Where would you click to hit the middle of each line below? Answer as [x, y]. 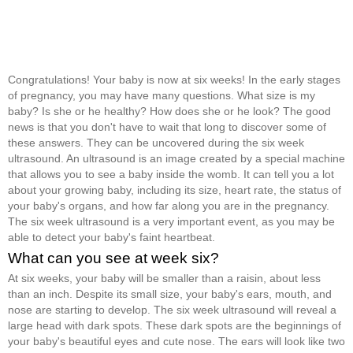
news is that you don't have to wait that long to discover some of [167, 126]
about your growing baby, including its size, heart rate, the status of [175, 190]
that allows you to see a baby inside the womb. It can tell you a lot [171, 174]
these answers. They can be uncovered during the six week [156, 142]
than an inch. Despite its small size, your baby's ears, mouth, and [170, 294]
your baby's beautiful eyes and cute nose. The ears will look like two [176, 341]
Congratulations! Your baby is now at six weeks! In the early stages [174, 79]
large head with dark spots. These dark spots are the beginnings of [175, 325]
